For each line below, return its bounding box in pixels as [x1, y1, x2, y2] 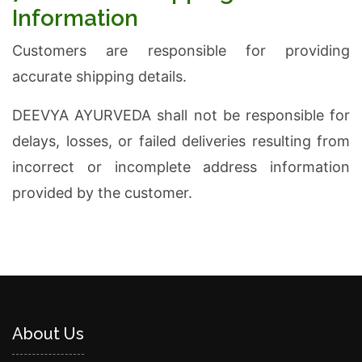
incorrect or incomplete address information [12, 158, 350, 175]
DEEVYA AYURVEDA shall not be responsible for [12, 107, 350, 124]
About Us [12, 324, 84, 343]
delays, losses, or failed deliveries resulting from [12, 133, 350, 149]
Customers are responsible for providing [12, 42, 350, 59]
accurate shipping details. [12, 68, 187, 85]
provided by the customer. [12, 184, 192, 201]
